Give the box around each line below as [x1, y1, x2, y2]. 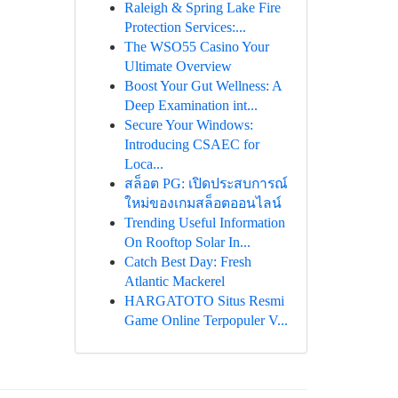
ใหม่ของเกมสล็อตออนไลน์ [123, 195, 282, 211]
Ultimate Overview [123, 59, 232, 74]
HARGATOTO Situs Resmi [123, 293, 284, 308]
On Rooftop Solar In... [123, 235, 251, 250]
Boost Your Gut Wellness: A [123, 78, 282, 93]
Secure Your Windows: [123, 117, 253, 132]
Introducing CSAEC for [123, 137, 259, 152]
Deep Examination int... [123, 98, 258, 113]
